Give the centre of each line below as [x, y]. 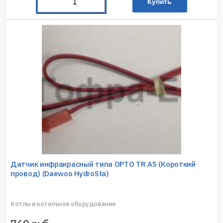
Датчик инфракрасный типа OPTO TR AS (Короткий [103, 164]
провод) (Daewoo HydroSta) [60, 173]
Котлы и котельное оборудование [63, 204]
